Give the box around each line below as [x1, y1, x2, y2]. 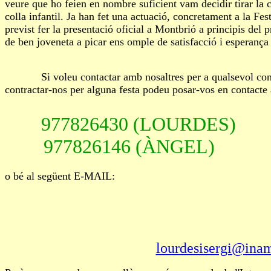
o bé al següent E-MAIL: [5, 170, 115, 182]
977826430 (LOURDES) [41, 113, 236, 135]
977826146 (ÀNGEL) [5, 135, 215, 157]
